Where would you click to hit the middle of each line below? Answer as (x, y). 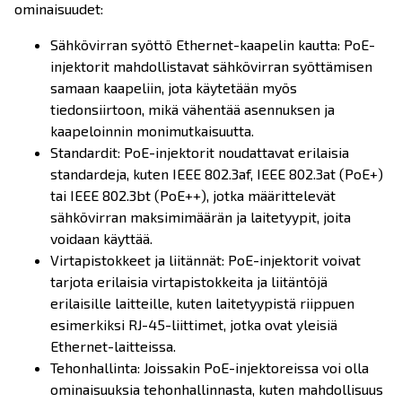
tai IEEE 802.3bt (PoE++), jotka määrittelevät (193, 195)
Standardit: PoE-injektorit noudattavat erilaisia (200, 152)
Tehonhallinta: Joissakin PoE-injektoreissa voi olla (210, 367)
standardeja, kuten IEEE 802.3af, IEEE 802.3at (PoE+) (217, 174)
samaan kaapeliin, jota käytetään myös (174, 87)
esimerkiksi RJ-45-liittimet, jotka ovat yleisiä (194, 324)
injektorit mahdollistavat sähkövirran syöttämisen (211, 66)
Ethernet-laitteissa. (113, 346)
